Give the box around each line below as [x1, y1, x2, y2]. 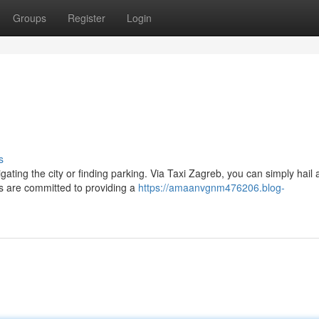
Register [68, 11, 105, 25]
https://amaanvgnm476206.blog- [138, 180, 285, 194]
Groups [13, 11, 46, 25]
